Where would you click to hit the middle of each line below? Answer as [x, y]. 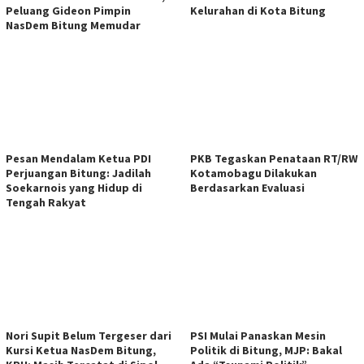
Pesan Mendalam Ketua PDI [78, 158]
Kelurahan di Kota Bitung [258, 10]
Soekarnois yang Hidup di [74, 187]
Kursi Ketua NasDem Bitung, [81, 350]
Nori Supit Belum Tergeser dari [89, 335]
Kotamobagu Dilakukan [253, 173]
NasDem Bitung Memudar [73, 25]
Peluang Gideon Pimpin [68, 10]
